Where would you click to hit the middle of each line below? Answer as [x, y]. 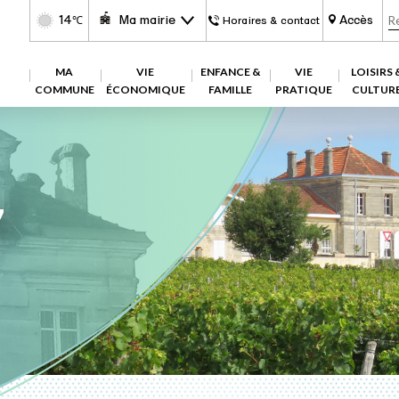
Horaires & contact [272, 20]
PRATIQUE [303, 90]
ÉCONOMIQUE [145, 90]
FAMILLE [230, 90]
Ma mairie [147, 20]
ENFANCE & [230, 72]
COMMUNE [64, 90]
